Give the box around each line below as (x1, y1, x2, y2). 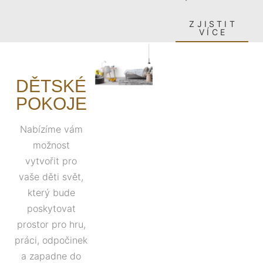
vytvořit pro (25, 155, 77, 167)
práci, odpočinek (15, 234, 87, 246)
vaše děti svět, (19, 171, 83, 183)
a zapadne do (21, 250, 81, 262)
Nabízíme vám (19, 123, 83, 135)
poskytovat (26, 203, 76, 214)
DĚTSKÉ (16, 76, 86, 96)
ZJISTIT (189, 19, 237, 29)
